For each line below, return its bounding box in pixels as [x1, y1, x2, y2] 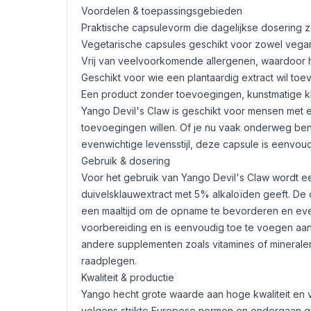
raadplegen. [81, 255, 137, 267]
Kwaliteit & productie [81, 271, 174, 283]
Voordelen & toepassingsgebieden [81, 5, 242, 17]
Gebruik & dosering [81, 155, 170, 167]
